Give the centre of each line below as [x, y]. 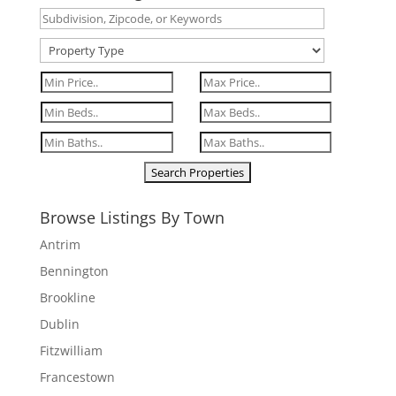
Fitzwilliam [71, 350]
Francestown [77, 377]
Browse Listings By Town [132, 217]
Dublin [59, 324]
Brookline [67, 297]
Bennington [74, 271]
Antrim [60, 244]
